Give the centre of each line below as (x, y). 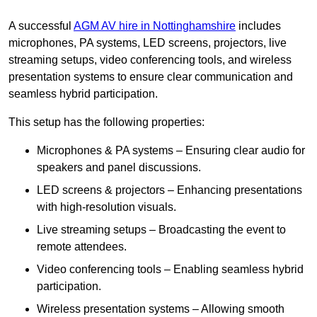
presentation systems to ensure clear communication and (151, 77)
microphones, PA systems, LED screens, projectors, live (148, 43)
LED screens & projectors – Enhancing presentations (169, 190)
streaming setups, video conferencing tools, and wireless (150, 60)
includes (258, 26)
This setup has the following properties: (106, 122)
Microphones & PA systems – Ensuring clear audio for (171, 151)
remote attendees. (82, 247)
